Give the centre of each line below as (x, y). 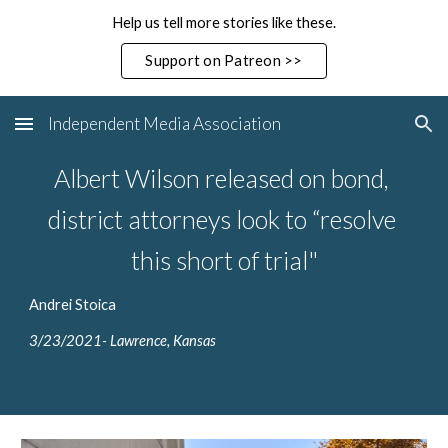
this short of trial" (224, 260)
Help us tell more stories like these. (224, 22)
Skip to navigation (369, 37)
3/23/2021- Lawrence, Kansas (123, 340)
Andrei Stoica (73, 304)
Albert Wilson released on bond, (221, 178)
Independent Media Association (164, 123)
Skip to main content (87, 37)
